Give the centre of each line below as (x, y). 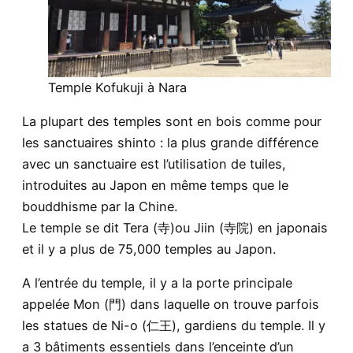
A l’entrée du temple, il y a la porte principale (157, 283)
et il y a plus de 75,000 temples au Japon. (149, 249)
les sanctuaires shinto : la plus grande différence (170, 143)
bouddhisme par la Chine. (100, 207)
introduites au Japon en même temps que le (155, 186)
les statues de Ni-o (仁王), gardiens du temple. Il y (174, 326)
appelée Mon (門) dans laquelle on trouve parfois (171, 305)
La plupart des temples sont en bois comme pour (172, 122)
